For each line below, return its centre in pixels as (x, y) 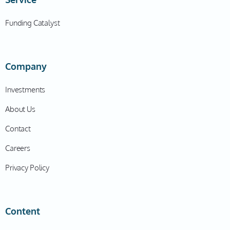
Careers (18, 148)
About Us (20, 109)
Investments (25, 90)
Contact (18, 129)
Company (26, 66)
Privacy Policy (27, 168)
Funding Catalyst (33, 23)
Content (23, 211)
